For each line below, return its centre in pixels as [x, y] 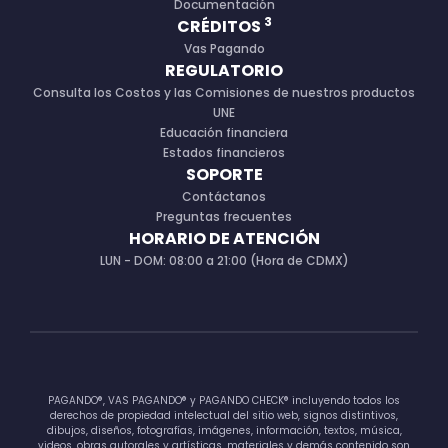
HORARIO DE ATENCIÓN [224, 239]
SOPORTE [224, 175]
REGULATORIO [224, 71]
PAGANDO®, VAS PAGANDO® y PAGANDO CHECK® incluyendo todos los [224, 401]
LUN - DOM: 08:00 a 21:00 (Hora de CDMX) [224, 261]
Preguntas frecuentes [224, 217]
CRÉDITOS [220, 27]
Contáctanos [224, 197]
